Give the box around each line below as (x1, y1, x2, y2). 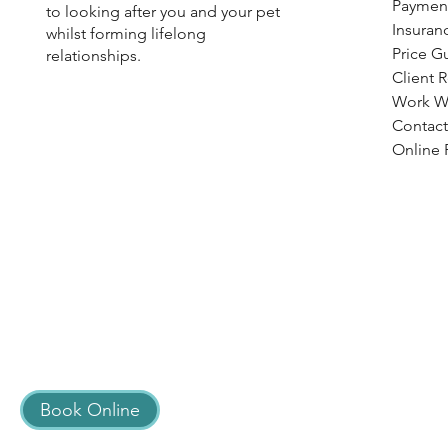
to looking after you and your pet (45, 2, 280, 21)
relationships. (45, 46, 141, 65)
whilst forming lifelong (45, 24, 206, 43)
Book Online (40, 399, 140, 421)
